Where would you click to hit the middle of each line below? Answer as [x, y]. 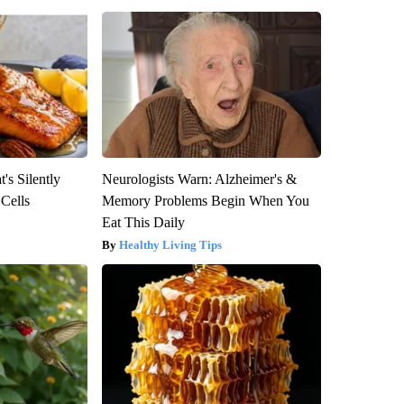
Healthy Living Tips [170, 245]
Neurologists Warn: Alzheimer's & [199, 179]
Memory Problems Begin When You [205, 201]
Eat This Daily [143, 223]
